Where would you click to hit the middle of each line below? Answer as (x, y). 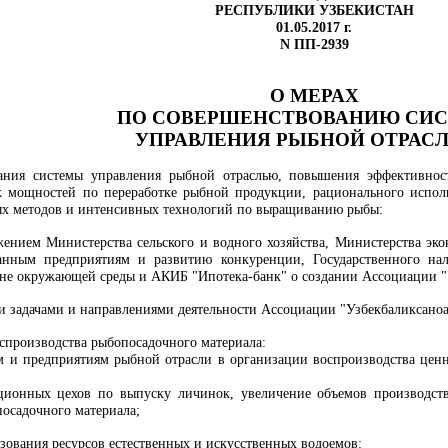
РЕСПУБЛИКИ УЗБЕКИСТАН (314, 10)
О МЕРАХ (314, 95)
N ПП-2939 (314, 44)
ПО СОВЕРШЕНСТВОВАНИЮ (258, 117)
